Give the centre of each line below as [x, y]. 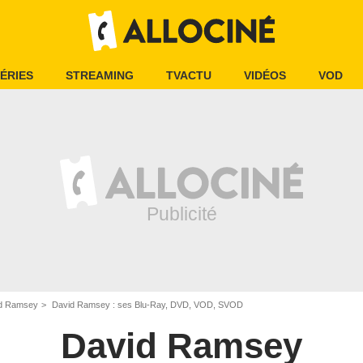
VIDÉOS [265, 75]
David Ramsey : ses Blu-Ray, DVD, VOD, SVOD [146, 305]
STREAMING [100, 75]
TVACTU [189, 75]
